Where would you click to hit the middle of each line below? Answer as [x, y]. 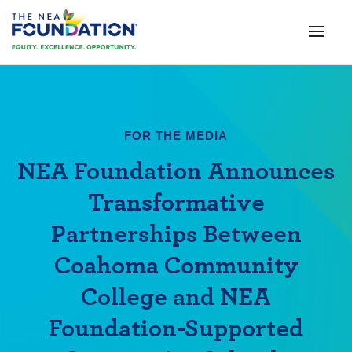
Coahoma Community [176, 266]
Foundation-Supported [176, 328]
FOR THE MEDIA [176, 136]
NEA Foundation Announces [176, 171]
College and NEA [176, 297]
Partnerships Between [176, 234]
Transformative [176, 203]
